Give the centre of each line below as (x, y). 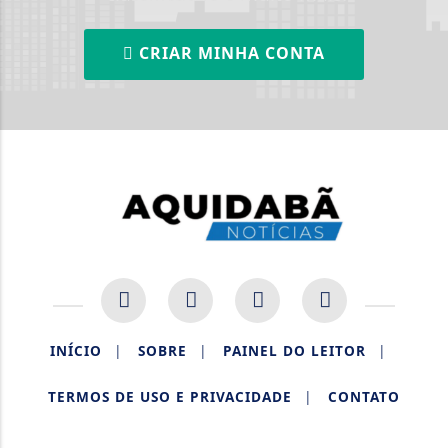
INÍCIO (76, 351)
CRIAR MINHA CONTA (229, 53)
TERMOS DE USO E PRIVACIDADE (170, 397)
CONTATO (364, 397)
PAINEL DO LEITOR (294, 351)
